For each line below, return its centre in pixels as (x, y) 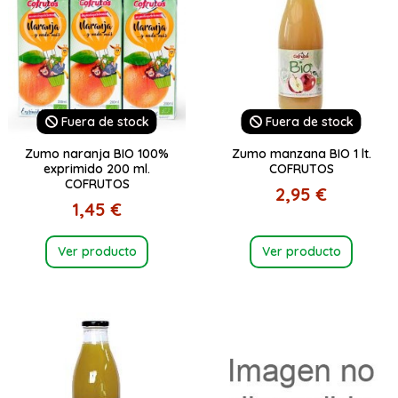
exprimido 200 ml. (97, 168)
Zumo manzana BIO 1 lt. (301, 153)
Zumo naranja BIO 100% (97, 153)
